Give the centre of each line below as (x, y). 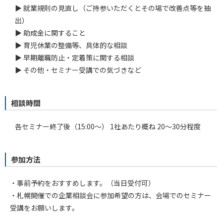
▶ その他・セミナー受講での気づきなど (78, 70)
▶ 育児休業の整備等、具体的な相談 (71, 45)
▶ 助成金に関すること (50, 32)
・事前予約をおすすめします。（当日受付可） (83, 183)
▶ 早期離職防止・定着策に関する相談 (75, 57)
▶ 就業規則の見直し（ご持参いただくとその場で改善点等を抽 (113, 8)
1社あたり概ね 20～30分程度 (155, 126)
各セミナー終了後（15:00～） (62, 126)
